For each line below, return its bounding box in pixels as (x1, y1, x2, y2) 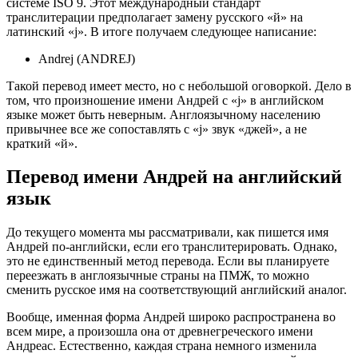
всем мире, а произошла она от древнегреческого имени (6, 324, 313, 339)
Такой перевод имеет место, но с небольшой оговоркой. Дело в (6, 78, 352, 93)
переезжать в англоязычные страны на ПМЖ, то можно (6, 268, 309, 283)
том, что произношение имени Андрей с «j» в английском (6, 93, 324, 107)
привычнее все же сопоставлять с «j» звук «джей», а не (6, 121, 307, 136)
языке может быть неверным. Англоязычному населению (6, 107, 320, 121)
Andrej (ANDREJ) (38, 51, 135, 66)
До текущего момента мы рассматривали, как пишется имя (6, 225, 328, 240)
